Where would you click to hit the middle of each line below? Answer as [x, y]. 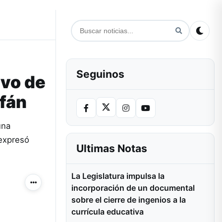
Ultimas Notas [112, 148]
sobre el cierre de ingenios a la [129, 200]
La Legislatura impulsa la [118, 176]
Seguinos [100, 74]
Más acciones [53, 185]
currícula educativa [108, 212]
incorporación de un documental [133, 188]
